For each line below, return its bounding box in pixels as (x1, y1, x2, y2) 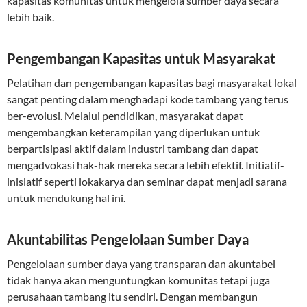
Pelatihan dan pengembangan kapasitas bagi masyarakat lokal (7, 76, 297, 89)
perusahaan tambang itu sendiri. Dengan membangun (7, 290, 258, 303)
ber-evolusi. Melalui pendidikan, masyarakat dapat (7, 109, 243, 122)
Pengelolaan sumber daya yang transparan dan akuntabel (7, 257, 275, 270)
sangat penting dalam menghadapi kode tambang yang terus (7, 93, 288, 106)
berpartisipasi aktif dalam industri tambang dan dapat (7, 142, 258, 155)
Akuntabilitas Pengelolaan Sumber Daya (7, 231, 249, 247)
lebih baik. (7, 10, 54, 23)
